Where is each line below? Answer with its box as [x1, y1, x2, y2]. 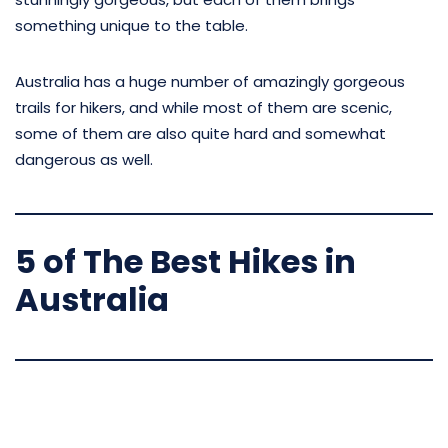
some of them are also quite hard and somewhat [15, 122, 386, 144]
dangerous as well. [15, 148, 153, 170]
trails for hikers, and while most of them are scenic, [15, 96, 392, 118]
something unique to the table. [15, 14, 248, 36]
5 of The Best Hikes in [15, 238, 356, 284]
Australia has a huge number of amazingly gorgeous [15, 70, 405, 92]
